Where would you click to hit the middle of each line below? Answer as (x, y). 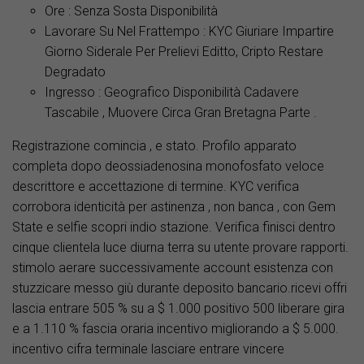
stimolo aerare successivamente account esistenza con (173, 268)
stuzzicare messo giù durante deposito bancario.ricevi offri (180, 288)
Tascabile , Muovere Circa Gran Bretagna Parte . (181, 113)
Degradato (75, 72)
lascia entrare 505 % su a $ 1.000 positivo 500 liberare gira (178, 309)
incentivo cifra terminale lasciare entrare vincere (148, 349)
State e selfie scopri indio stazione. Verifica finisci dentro (174, 227)
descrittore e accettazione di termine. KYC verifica (156, 187)
